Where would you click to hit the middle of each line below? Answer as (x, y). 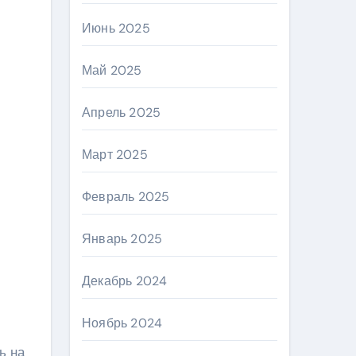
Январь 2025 (122, 239)
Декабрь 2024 (125, 281)
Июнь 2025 (116, 28)
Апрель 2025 (122, 112)
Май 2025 (112, 70)
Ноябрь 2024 (122, 323)
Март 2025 (115, 155)
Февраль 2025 (126, 197)
